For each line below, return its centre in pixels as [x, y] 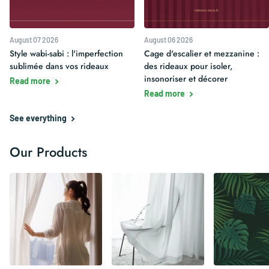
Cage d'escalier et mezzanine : [202, 54]
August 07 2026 [34, 40]
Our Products [48, 152]
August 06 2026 [168, 40]
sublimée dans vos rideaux [59, 66]
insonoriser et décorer [186, 79]
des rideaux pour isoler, [188, 66]
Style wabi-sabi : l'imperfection [66, 54]
